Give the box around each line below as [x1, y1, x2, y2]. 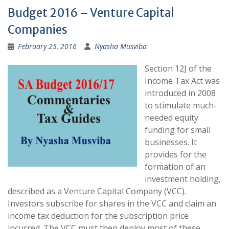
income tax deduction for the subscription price [8, 210, 189, 221]
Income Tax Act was [145, 75, 220, 86]
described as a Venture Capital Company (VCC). [8, 186, 186, 197]
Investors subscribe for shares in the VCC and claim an [8, 198, 216, 209]
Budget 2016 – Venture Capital [8, 6, 174, 20]
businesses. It [145, 136, 197, 148]
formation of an [145, 161, 205, 172]
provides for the [145, 149, 207, 160]
